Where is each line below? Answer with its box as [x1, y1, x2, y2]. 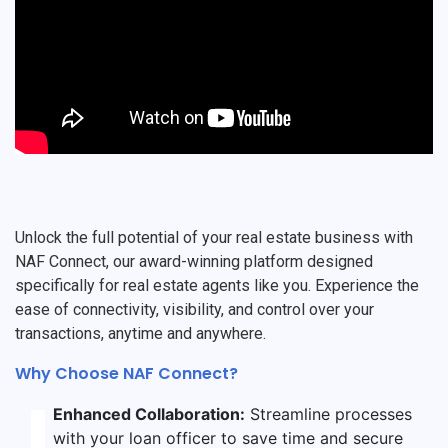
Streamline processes [245, 404, 413, 425]
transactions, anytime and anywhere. [15, 324, 266, 344]
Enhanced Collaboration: [53, 404, 246, 425]
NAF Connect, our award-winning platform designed [15, 252, 373, 272]
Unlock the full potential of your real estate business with [15, 228, 413, 248]
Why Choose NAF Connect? [15, 362, 238, 386]
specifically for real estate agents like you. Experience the [15, 276, 419, 296]
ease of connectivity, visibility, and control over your [15, 300, 374, 320]
